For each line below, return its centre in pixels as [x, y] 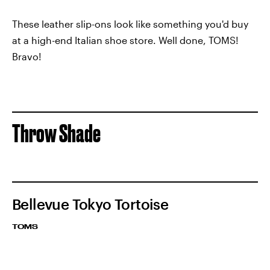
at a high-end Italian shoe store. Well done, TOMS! [125, 40]
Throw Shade [56, 134]
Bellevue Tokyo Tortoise [90, 204]
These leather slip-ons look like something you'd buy [130, 24]
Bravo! [27, 57]
